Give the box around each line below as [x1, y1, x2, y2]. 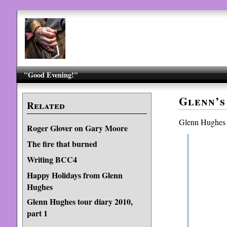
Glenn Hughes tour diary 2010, [26, 196, 133, 207]
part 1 [26, 207, 48, 218]
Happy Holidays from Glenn [26, 169, 123, 181]
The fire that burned [26, 138, 97, 149]
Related [26, 98, 65, 112]
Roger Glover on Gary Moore [26, 122, 128, 134]
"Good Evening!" [24, 69, 79, 80]
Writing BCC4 [26, 154, 77, 165]
